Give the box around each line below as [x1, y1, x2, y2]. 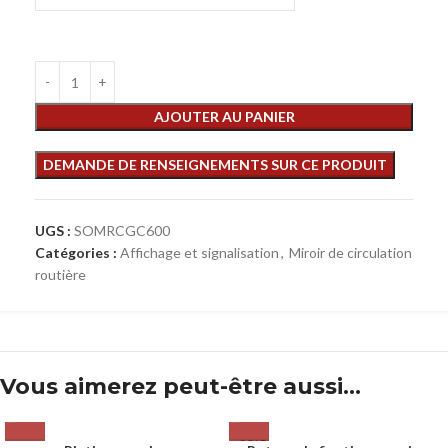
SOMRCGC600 [74, 222, 170, 239]
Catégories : [35, 244, 117, 261]
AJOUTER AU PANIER [153, 108, 295, 125]
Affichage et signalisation [120, 244, 279, 261]
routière [35, 266, 86, 283]
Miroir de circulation [289, 244, 412, 261]
